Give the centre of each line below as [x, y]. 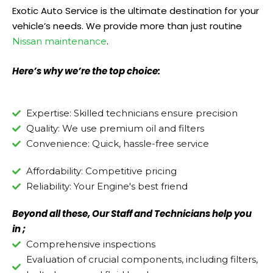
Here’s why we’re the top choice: [86, 71]
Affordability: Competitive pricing [101, 171]
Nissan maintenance [59, 41]
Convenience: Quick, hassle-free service [117, 144]
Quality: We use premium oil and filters [115, 129]
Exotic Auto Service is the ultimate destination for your [136, 11]
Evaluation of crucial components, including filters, [142, 260]
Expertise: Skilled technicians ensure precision [132, 113]
